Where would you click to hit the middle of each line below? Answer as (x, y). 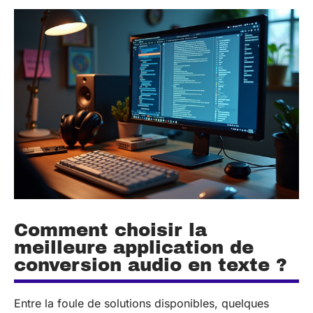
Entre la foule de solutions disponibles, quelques (141, 303)
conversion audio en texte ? (151, 265)
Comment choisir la (110, 230)
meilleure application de (134, 247)
